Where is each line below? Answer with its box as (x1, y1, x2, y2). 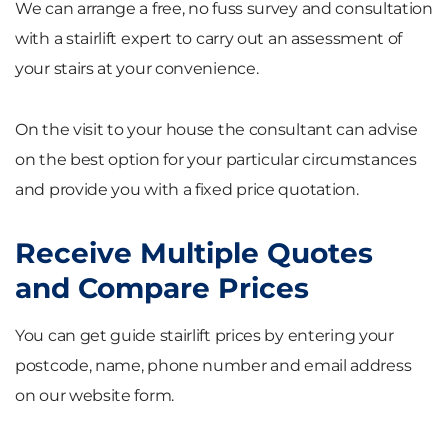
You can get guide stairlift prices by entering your (15, 325, 394, 345)
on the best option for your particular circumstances (15, 149, 417, 169)
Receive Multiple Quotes (15, 235, 373, 270)
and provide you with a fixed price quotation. (15, 179, 359, 199)
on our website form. (15, 385, 174, 405)
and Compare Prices (15, 270, 309, 305)
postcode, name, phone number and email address (15, 355, 412, 375)
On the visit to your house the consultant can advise (15, 119, 418, 139)
